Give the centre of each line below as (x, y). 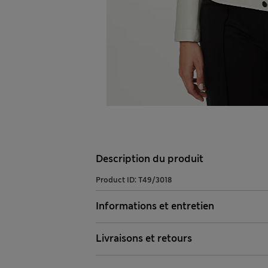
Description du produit (150, 159)
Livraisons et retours (144, 239)
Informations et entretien (155, 206)
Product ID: (117, 180)
